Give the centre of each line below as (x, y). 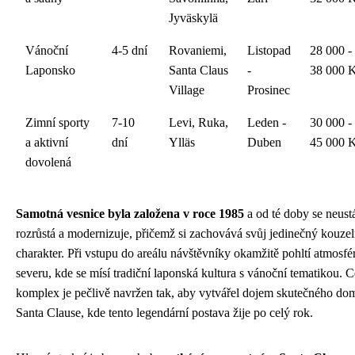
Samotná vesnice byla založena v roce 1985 (130, 214)
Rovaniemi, (198, 51)
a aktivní (47, 143)
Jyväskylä (193, 18)
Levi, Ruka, (198, 123)
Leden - (267, 123)
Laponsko (50, 71)
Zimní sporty (57, 123)
